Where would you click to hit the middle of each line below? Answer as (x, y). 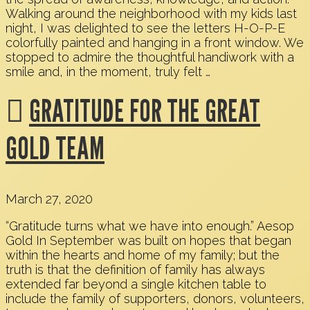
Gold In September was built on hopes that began (148, 241)
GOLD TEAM (55, 148)
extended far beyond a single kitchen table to (136, 284)
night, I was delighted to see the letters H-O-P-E (145, 28)
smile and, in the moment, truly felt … (108, 72)
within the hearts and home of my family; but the (143, 255)
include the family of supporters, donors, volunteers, (155, 299)
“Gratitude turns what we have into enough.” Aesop (150, 226)
